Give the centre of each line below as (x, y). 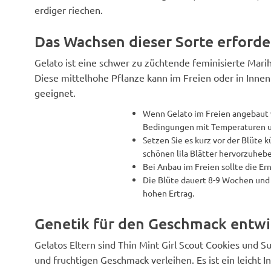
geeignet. (55, 93)
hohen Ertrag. (168, 193)
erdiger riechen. (69, 10)
